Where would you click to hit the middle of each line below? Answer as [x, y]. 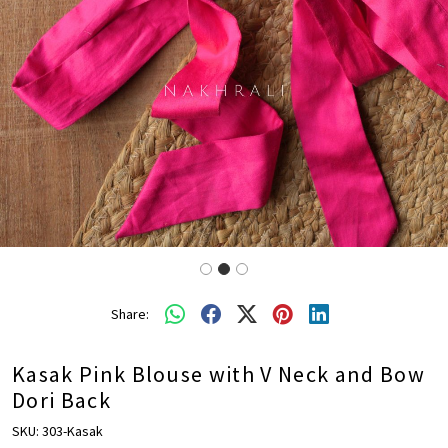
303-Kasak [72, 431]
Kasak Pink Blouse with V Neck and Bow [218, 374]
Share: [130, 313]
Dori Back [61, 400]
